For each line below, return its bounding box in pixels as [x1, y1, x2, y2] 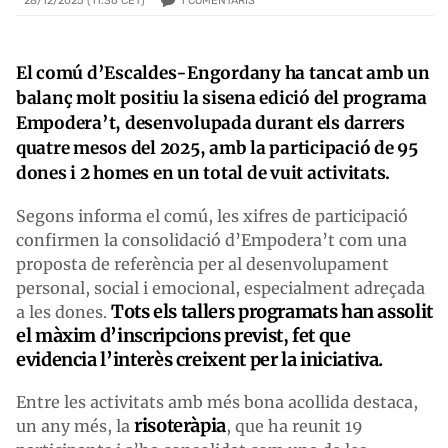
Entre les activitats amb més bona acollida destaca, [16, 391, 418, 412]
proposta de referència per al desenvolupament [16, 253, 389, 274]
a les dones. [16, 301, 111, 322]
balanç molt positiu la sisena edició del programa [16, 86, 427, 109]
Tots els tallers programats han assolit [111, 299, 433, 323]
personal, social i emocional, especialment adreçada [16, 277, 425, 298]
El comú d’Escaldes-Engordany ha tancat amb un [16, 61, 430, 84]
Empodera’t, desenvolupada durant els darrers [16, 111, 405, 134]
